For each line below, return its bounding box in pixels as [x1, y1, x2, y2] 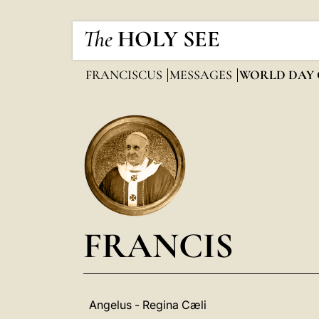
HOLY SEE [117, 25, 220, 53]
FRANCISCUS [85, 67, 165, 83]
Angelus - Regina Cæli [89, 298, 206, 312]
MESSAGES [169, 67, 235, 83]
